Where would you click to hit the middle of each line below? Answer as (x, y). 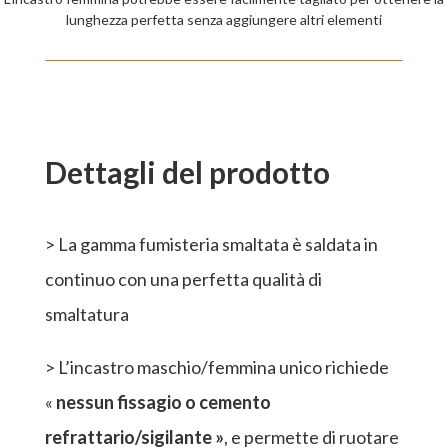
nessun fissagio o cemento (163, 402)
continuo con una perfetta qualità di (183, 279)
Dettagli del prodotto (187, 172)
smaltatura (86, 314)
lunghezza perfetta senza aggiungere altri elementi (224, 20)
